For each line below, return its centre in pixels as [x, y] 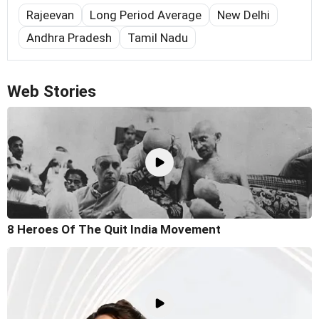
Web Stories [52, 91]
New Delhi [244, 15]
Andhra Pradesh [69, 37]
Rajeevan [50, 15]
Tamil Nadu [158, 37]
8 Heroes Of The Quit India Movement [114, 230]
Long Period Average [146, 15]
